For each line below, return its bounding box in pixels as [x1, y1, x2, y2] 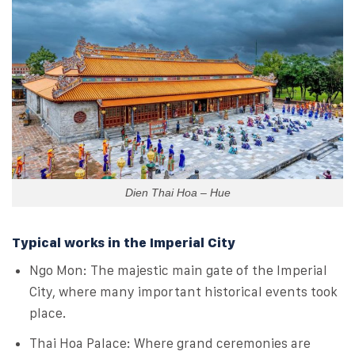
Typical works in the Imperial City [12, 234, 235, 250]
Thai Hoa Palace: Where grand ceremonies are [29, 334, 311, 351]
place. [29, 305, 67, 322]
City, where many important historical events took [29, 284, 338, 300]
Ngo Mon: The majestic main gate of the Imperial [29, 262, 328, 279]
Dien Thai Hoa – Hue [124, 186, 231, 200]
